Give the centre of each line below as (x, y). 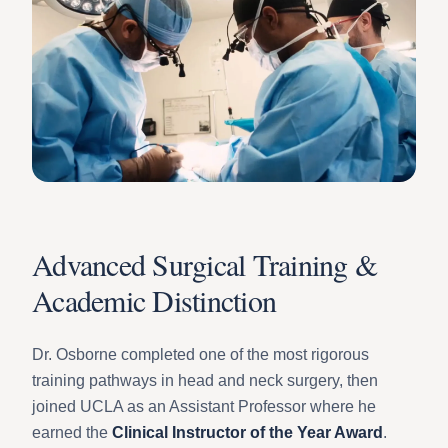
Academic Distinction (154, 299)
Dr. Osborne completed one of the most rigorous (200, 354)
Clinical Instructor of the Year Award (247, 432)
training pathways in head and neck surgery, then (205, 380)
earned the (72, 432)
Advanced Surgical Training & (204, 263)
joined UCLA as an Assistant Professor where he (204, 406)
